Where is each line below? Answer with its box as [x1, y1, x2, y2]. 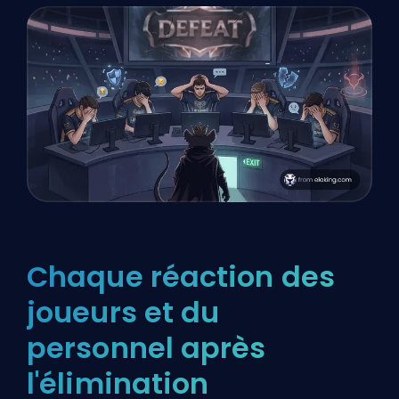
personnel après [27, 327, 266, 368]
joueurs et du [27, 291, 220, 332]
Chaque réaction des [27, 256, 335, 297]
